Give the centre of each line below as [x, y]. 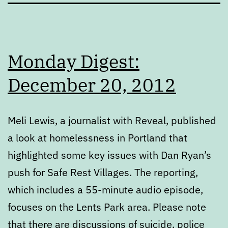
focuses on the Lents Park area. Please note [107, 207]
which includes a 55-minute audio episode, [105, 189]
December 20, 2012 [92, 84]
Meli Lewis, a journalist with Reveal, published [112, 120]
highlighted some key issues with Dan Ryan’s [109, 155]
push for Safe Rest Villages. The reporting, [103, 172]
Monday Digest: [74, 61]
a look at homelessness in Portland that [97, 137]
